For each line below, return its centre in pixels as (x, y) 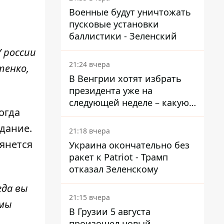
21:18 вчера (89, 131)
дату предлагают (106, 114)
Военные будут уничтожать (130, 12)
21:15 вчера (89, 197)
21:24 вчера (89, 64)
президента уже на (111, 90)
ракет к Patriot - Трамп (118, 157)
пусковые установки (114, 24)
